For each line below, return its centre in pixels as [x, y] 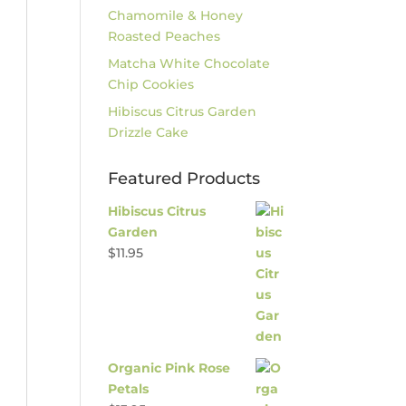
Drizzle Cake [149, 132]
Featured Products [184, 179]
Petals [129, 389]
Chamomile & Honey [176, 15]
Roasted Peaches [164, 36]
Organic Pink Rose [169, 368]
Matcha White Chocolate [189, 63]
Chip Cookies [151, 84]
